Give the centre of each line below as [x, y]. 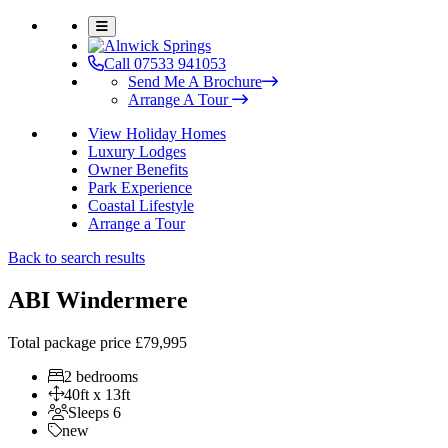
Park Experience [140, 187]
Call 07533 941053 [165, 63]
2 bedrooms [101, 376]
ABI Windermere [98, 299]
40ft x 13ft [97, 394]
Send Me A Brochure [195, 81]
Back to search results [76, 257]
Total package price [71, 342]
